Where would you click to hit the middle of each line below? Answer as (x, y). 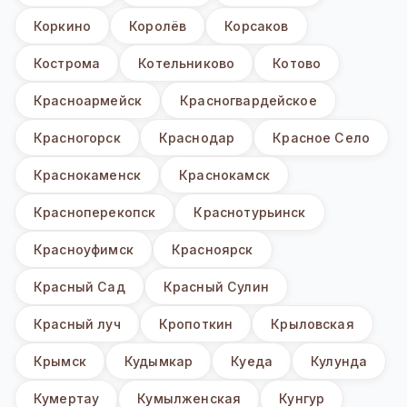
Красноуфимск (84, 250)
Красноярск (212, 250)
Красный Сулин (216, 287)
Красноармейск (88, 101)
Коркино (63, 26)
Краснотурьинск (250, 213)
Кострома (67, 64)
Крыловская (313, 324)
